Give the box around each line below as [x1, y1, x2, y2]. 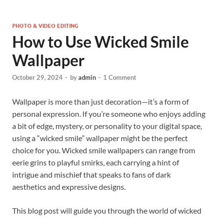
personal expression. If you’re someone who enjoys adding [12, 109, 205, 119]
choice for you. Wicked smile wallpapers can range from [12, 145, 195, 155]
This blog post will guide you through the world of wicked [12, 206, 201, 216]
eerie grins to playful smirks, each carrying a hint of [12, 158, 179, 167]
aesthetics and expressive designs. [12, 182, 126, 192]
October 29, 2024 [12, 73, 63, 82]
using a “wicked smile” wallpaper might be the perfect [12, 133, 188, 143]
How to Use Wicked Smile [12, 32, 189, 51]
